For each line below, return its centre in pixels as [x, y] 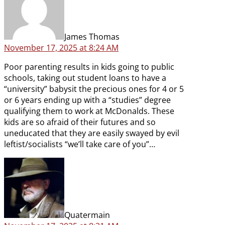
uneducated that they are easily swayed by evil [92, 133]
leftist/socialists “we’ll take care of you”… [80, 144]
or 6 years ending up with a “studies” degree [87, 100]
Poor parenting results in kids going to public [89, 67]
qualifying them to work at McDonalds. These [89, 111]
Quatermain [87, 215]
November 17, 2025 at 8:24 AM [61, 48]
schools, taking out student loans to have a [85, 78]
